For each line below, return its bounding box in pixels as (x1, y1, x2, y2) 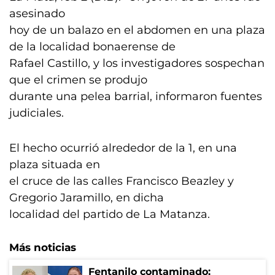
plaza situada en (9, 158, 100, 171)
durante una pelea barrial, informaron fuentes (9, 90, 262, 103)
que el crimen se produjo (9, 73, 147, 87)
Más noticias (9, 241, 76, 254)
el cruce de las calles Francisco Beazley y (9, 174, 234, 188)
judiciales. (9, 106, 64, 120)
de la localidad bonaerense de (9, 40, 176, 53)
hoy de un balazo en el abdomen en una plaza (9, 23, 265, 37)
